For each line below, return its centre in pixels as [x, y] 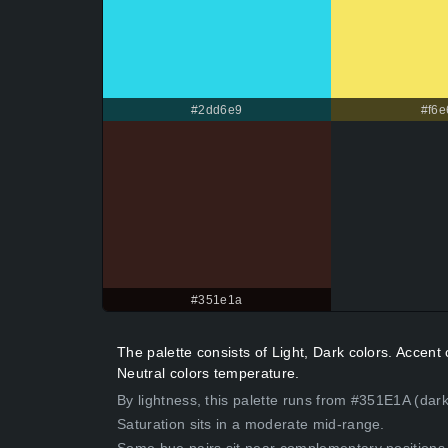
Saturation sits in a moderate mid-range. [251, 424]
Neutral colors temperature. [208, 373]
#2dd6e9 [217, 110]
